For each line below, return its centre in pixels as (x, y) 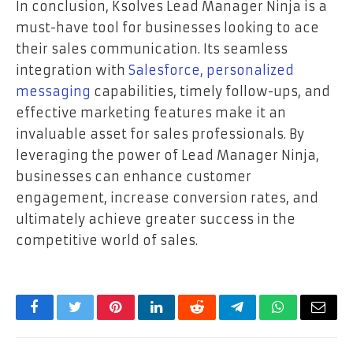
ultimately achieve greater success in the (156, 219)
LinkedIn (181, 319)
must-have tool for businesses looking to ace (167, 28)
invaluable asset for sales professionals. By (160, 134)
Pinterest (139, 319)
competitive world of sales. (107, 241)
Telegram (263, 319)
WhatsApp (307, 319)
